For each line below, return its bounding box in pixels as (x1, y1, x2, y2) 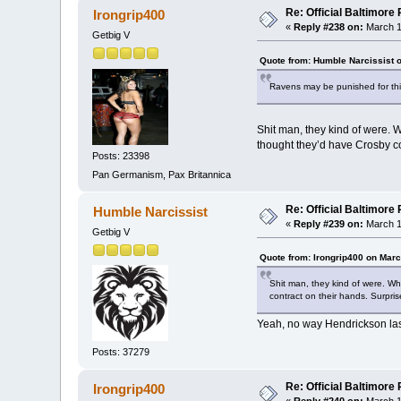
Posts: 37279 (92, 346, 150, 358)
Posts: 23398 (92, 149, 150, 161)
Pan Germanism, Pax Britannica (92, 168, 232, 180)
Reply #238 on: (294, 21, 364, 33)
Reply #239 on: (294, 218, 364, 229)
